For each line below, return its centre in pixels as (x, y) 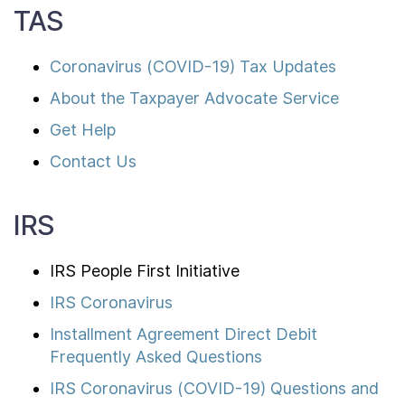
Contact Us (93, 161)
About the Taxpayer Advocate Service (194, 98)
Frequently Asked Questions (156, 357)
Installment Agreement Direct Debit (184, 334)
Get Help (83, 130)
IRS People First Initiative (145, 271)
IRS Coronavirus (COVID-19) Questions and (214, 388)
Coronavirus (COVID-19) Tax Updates (193, 66)
